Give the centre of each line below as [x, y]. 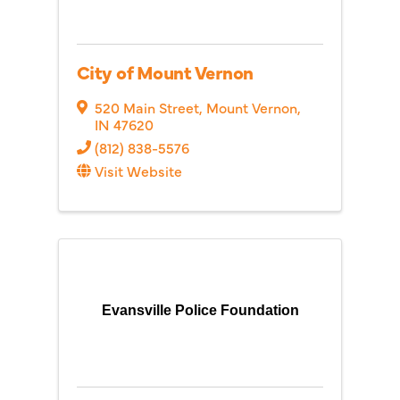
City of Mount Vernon [165, 71]
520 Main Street [147, 107]
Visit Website [138, 171]
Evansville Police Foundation [200, 310]
